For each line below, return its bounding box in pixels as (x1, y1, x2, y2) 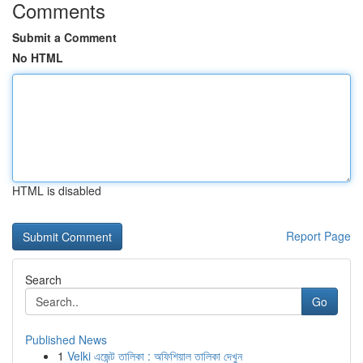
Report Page (286, 228, 351, 244)
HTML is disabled (12, 182, 101, 199)
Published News (25, 331, 107, 348)
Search (25, 271, 62, 288)
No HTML (12, 49, 63, 66)
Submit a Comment (12, 29, 117, 45)
